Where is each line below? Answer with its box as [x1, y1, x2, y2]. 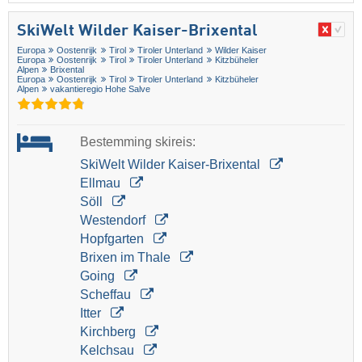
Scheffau [79, 287, 134, 301]
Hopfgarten [79, 231, 147, 246]
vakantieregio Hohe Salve [50, 83, 151, 94]
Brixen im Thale [79, 250, 174, 264]
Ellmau [79, 175, 124, 190]
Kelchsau [79, 343, 137, 357]
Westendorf [79, 213, 149, 227]
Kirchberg [79, 324, 139, 339]
